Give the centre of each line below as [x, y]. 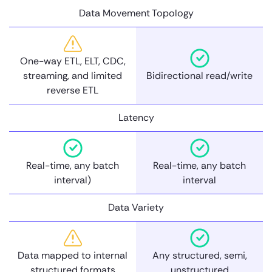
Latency [136, 117]
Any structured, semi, [199, 255]
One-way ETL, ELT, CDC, [73, 61]
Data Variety [136, 207]
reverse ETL [73, 90]
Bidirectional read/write [199, 75]
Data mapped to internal [73, 255]
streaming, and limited [73, 75]
